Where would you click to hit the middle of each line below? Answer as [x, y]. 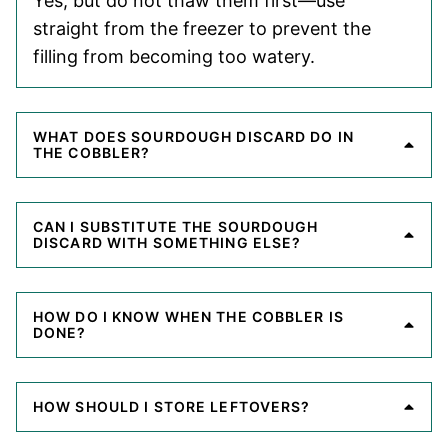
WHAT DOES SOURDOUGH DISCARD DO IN [193, 136]
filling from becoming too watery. [174, 56]
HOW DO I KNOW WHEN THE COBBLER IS [188, 316]
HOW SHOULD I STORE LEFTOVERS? [172, 406]
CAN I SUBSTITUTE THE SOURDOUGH [176, 226]
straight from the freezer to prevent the [202, 28]
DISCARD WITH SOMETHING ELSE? [167, 242]
